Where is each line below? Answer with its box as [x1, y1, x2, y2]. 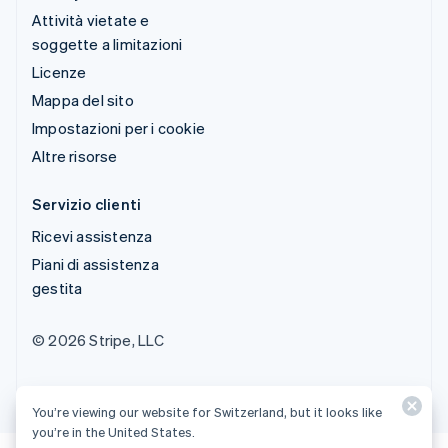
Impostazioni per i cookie [32, 117, 205, 138]
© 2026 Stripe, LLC [32, 329, 165, 350]
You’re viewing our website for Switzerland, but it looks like [32, 403, 382, 420]
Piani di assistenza [32, 253, 159, 274]
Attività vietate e [32, 9, 150, 30]
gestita [32, 277, 83, 298]
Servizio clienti [32, 193, 142, 214]
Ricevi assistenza [32, 225, 153, 246]
